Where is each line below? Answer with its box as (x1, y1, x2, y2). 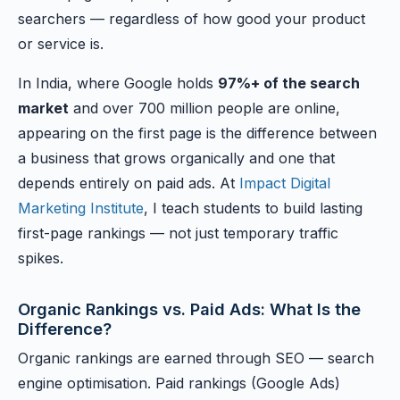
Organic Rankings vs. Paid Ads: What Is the (18, 299, 361, 319)
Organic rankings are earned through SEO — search (18, 349, 374, 367)
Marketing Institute (18, 199, 144, 217)
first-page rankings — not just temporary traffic (18, 224, 338, 242)
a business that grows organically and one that (18, 149, 335, 167)
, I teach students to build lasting (144, 199, 362, 217)
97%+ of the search (218, 74, 360, 92)
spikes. (18, 249, 63, 267)
